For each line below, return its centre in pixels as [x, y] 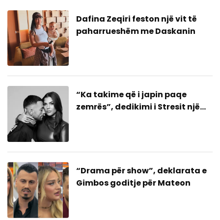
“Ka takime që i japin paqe [132, 95]
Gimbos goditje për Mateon [134, 183]
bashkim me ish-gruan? [126, 119]
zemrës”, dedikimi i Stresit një [138, 107]
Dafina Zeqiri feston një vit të [137, 19]
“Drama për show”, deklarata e [142, 171]
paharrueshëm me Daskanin [136, 31]
